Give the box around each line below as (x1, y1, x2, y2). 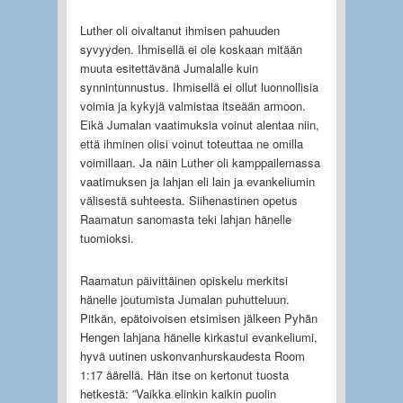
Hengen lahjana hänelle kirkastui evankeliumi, (79, 327, 318, 345)
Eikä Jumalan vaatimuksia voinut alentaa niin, (79, 115, 319, 133)
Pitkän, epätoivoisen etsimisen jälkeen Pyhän (79, 309, 318, 327)
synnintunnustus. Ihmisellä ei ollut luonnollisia (79, 77, 318, 95)
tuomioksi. (79, 228, 134, 246)
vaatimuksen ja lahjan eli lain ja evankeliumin (79, 172, 315, 190)
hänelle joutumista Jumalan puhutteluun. (79, 290, 290, 308)
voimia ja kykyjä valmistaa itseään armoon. (79, 96, 306, 114)
